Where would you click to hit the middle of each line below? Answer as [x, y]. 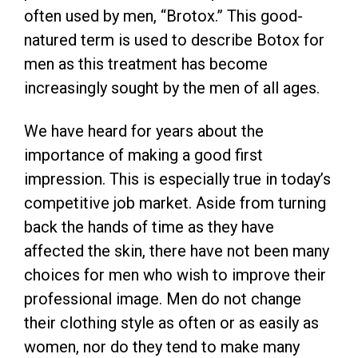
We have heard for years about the [144, 131]
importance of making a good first [143, 155]
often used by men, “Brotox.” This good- [163, 16]
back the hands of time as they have [149, 227]
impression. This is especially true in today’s [177, 179]
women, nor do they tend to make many [162, 347]
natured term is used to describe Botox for [174, 40]
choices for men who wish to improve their [175, 275]
